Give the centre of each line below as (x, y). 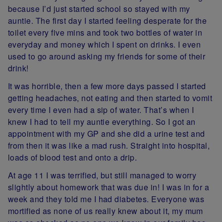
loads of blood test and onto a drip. (73, 158)
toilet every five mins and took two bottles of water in (105, 33)
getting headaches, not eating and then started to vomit (110, 98)
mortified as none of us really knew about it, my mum (106, 211)
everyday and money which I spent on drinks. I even (105, 45)
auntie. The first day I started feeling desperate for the (108, 21)
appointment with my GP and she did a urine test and (107, 134)
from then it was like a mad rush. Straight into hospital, (109, 146)
